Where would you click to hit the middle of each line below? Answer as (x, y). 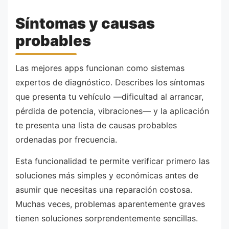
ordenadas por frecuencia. (66, 140)
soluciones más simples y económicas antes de (107, 175)
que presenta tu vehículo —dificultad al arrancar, (109, 97)
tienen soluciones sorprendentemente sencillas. (107, 218)
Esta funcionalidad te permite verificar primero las (112, 161)
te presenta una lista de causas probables (96, 125)
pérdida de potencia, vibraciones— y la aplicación (112, 111)
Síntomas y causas (85, 23)
